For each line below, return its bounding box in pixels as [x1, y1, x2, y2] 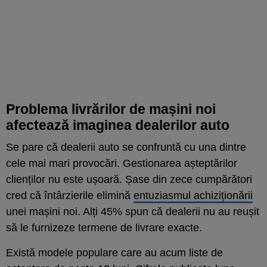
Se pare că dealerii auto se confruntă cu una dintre [6, 141, 246, 153]
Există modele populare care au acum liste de [6, 246, 223, 259]
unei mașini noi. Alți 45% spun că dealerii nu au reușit [6, 205, 259, 218]
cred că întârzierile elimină [6, 189, 133, 201]
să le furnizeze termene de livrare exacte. [6, 221, 202, 234]
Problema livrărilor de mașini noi [6, 101, 216, 117]
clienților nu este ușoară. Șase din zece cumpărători [6, 173, 252, 185]
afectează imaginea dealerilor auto [6, 117, 229, 133]
